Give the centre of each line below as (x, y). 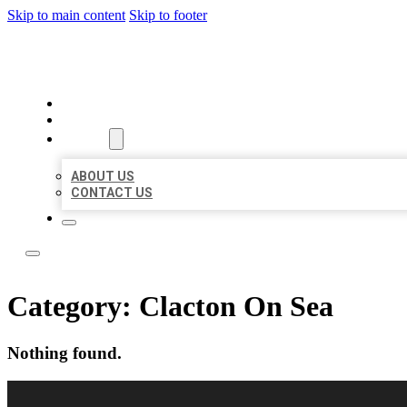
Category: (73, 307)
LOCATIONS (101, 120)
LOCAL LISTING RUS (162, 59)
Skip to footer (168, 15)
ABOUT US (103, 176)
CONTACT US (112, 193)
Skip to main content (66, 15)
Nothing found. (65, 352)
